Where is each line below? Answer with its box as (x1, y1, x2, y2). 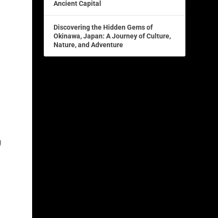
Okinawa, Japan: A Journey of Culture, (54, 32, 171, 40)
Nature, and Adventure (54, 41, 124, 49)
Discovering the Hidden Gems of (54, 23, 153, 32)
